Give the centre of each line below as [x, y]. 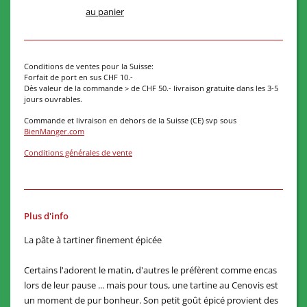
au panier [105, 12]
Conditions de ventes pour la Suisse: [89, 66]
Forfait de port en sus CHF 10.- [78, 77]
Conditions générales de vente [78, 152]
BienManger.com [54, 131]
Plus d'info [46, 216]
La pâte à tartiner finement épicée [93, 240]
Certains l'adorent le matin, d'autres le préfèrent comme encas [150, 270]
